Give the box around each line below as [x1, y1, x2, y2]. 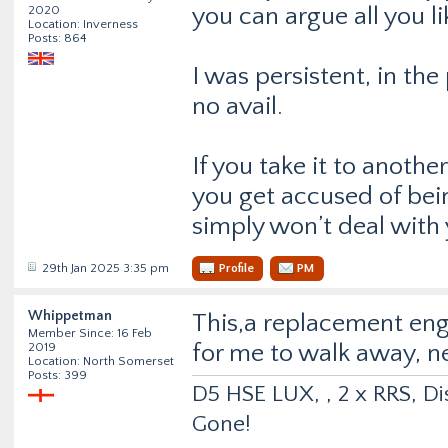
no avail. [192, 91, 283, 121]
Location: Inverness [28, 17, 138, 32]
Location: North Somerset [28, 354, 174, 369]
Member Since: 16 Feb [28, 326, 152, 341]
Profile [219, 261, 254, 276]
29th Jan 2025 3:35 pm [42, 260, 169, 275]
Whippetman [28, 307, 112, 324]
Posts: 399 [28, 368, 87, 383]
